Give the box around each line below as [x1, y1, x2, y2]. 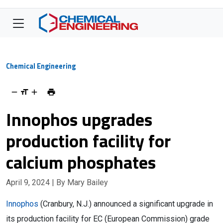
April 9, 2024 [6, 178, 52, 187]
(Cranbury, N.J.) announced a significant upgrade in [38, 199, 213, 209]
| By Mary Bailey [52, 178, 108, 187]
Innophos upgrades [6, 106, 152, 133]
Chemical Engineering [6, 61, 76, 72]
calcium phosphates [6, 148, 156, 176]
